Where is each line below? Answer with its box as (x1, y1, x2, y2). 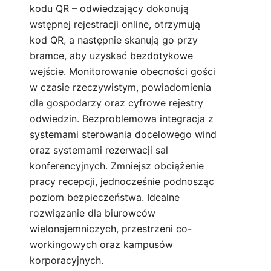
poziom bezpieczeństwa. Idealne (30, 191, 180, 204)
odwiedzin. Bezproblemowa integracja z (30, 113, 214, 125)
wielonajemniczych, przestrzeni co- (30, 223, 192, 235)
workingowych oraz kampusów (30, 238, 173, 251)
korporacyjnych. (30, 254, 103, 267)
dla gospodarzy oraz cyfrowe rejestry (30, 97, 203, 109)
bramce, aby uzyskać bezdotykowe (30, 50, 193, 62)
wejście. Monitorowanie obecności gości (30, 65, 215, 78)
